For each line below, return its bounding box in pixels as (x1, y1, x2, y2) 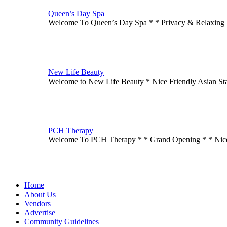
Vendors (24, 199, 51, 208)
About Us (24, 190, 56, 199)
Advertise (24, 208, 55, 217)
